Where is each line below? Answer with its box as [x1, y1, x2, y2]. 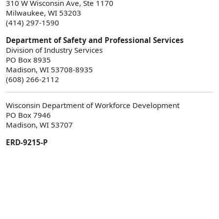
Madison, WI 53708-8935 [6, 64, 93, 74]
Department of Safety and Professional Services [6, 35, 184, 45]
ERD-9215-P [6, 137, 48, 147]
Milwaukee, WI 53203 [6, 7, 81, 18]
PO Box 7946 [6, 109, 51, 120]
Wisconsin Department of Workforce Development [6, 100, 179, 110]
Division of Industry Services [6, 44, 103, 55]
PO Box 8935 [6, 54, 51, 65]
